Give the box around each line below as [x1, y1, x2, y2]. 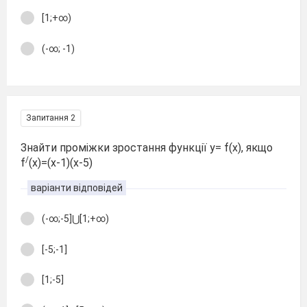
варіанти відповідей [31, 182, 123, 193]
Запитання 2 [26, 113, 75, 123]
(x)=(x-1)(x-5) [29, 156, 93, 169]
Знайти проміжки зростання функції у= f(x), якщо [21, 141, 273, 154]
